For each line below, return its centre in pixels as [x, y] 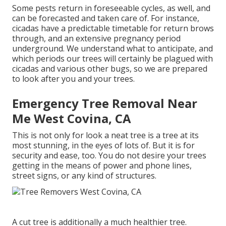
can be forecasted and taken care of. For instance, [106, 18]
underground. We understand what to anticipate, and [112, 49]
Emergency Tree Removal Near [105, 103]
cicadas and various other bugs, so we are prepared [110, 69]
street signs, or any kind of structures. [84, 176]
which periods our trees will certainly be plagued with [112, 59]
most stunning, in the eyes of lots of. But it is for [103, 146]
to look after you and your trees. [73, 79]
